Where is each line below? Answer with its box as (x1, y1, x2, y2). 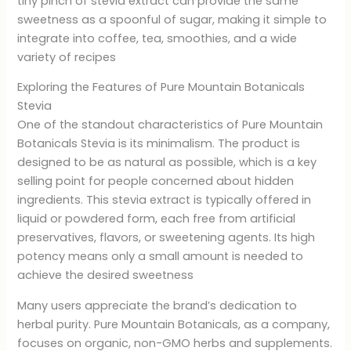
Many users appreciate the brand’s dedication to (17, 297, 298, 313)
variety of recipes (17, 49, 117, 65)
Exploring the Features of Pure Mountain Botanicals (17, 79, 306, 96)
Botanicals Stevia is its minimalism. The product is (17, 136, 301, 152)
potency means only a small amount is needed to (17, 248, 304, 265)
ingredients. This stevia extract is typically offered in (17, 192, 312, 208)
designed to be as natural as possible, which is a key (17, 154, 317, 171)
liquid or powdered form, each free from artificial (17, 211, 296, 227)
